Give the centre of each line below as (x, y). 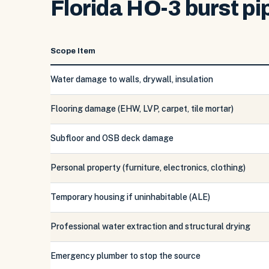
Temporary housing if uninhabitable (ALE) (130, 197)
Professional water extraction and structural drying (150, 226)
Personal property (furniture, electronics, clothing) (148, 168)
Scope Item (73, 51)
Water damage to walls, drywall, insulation (132, 79)
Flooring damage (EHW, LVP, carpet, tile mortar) (142, 109)
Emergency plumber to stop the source (125, 256)
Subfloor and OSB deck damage (112, 138)
